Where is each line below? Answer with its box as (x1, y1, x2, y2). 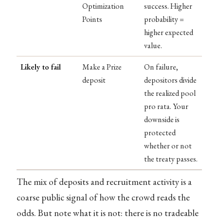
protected (144, 127, 176, 138)
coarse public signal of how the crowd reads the (16, 191, 190, 204)
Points (82, 14, 102, 24)
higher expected (144, 27, 193, 37)
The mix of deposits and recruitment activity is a (16, 176, 192, 188)
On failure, (144, 61, 178, 72)
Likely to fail (20, 61, 61, 72)
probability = (144, 14, 184, 24)
